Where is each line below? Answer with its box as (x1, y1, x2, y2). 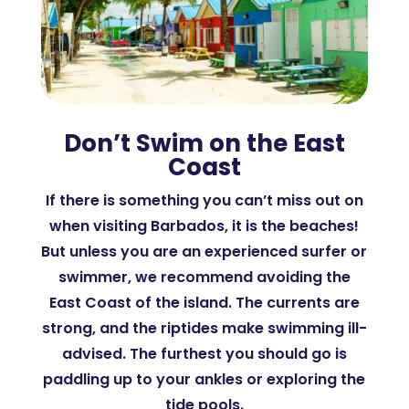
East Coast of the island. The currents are (48, 292, 360, 313)
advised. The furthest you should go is (61, 343, 347, 364)
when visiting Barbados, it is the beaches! (49, 215, 360, 236)
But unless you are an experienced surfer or (41, 241, 368, 262)
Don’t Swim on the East (63, 127, 345, 160)
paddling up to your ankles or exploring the (43, 369, 366, 390)
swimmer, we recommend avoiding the (58, 267, 351, 288)
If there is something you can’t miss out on (45, 190, 363, 211)
